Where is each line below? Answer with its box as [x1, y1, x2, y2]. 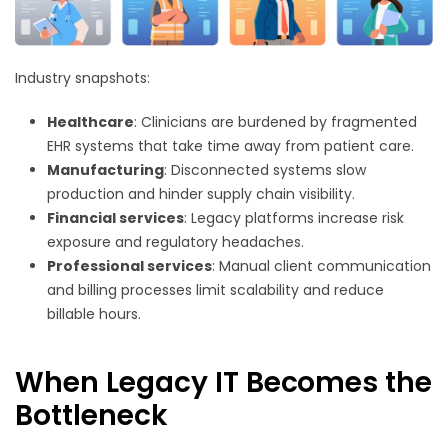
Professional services [47, 255, 212, 276]
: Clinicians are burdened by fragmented [134, 111, 417, 132]
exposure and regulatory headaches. [47, 231, 304, 252]
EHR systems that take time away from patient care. [47, 135, 414, 156]
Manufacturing [47, 159, 164, 180]
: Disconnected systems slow [164, 159, 366, 180]
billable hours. [47, 303, 141, 324]
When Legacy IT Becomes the [15, 362, 433, 402]
